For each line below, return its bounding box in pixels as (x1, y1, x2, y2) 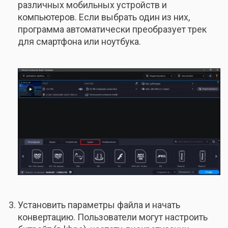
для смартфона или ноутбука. (18, 36, 141, 47)
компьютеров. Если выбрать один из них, (18, 11, 190, 22)
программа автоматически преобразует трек (18, 23, 207, 35)
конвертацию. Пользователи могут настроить (18, 211, 208, 222)
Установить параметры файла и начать (18, 199, 180, 210)
